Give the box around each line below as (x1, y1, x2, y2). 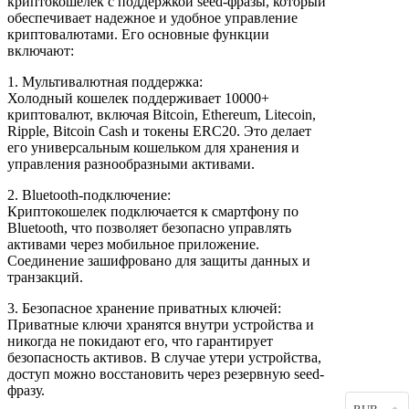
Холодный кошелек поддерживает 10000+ (7, 89, 269, 106)
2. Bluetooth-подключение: (7, 186, 171, 203)
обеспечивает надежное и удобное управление (7, 9, 298, 26)
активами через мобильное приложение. (7, 236, 259, 252)
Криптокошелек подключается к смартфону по (7, 203, 299, 219)
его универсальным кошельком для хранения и (7, 139, 299, 155)
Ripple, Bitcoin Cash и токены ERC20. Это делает (7, 122, 311, 139)
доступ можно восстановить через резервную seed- (7, 365, 324, 382)
